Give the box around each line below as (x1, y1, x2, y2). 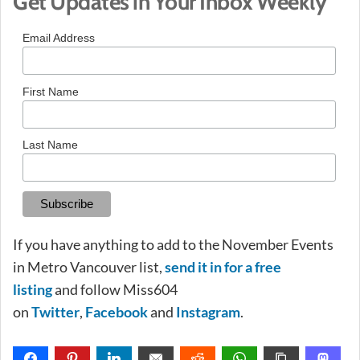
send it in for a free (165, 257, 281, 276)
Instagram (176, 302, 240, 321)
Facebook (85, 302, 148, 321)
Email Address (22, 31, 96, 45)
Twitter (31, 302, 80, 321)
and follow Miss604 (52, 280, 178, 298)
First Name (22, 84, 80, 98)
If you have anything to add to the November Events (13, 235, 333, 253)
